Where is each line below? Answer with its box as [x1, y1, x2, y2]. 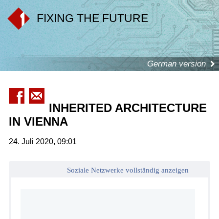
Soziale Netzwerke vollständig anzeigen [67, 166, 189, 174]
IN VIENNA [8, 114, 68, 128]
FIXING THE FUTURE [37, 12, 148, 24]
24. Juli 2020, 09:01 [8, 137, 77, 146]
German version [147, 59, 206, 68]
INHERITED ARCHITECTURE [48, 101, 207, 114]
